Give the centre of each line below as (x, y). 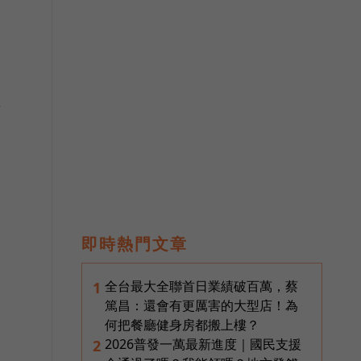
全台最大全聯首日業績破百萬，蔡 (201, 286)
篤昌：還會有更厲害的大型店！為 (201, 306)
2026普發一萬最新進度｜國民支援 (203, 344)
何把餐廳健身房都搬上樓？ (182, 325)
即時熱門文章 (135, 244)
